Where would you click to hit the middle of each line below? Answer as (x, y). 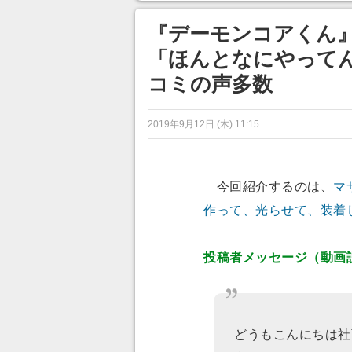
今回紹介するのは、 (268, 186)
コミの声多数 (210, 84)
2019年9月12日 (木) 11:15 (203, 124)
